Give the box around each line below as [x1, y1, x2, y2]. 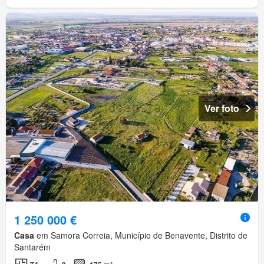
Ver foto [204, 101, 239, 115]
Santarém [14, 241, 51, 253]
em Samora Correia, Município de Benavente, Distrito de [34, 229, 247, 242]
